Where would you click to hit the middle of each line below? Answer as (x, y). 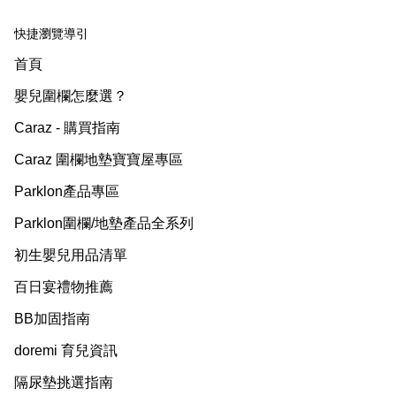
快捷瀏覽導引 (51, 34)
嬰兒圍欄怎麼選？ (71, 96)
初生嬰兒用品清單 (71, 255)
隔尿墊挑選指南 (64, 382)
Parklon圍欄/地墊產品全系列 (104, 223)
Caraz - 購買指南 (67, 128)
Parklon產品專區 (67, 191)
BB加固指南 (52, 319)
